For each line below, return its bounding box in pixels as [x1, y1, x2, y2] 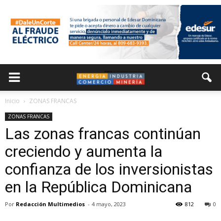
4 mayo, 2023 [92, 200, 126, 208]
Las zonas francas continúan [5, 124, 201, 143]
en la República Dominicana [5, 178, 192, 196]
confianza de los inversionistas [5, 160, 213, 179]
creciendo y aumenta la [5, 142, 162, 161]
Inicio [5, 97, 20, 105]
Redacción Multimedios [16, 200, 85, 208]
